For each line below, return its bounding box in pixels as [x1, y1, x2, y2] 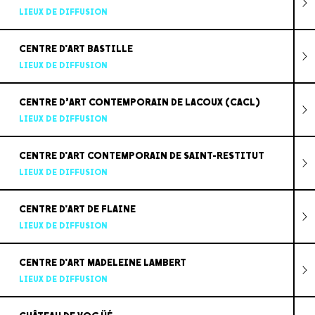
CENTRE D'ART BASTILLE [18, 42, 133, 55]
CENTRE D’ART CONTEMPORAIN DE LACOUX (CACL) [18, 96, 260, 108]
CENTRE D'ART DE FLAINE [18, 202, 136, 215]
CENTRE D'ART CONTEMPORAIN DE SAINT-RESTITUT [18, 149, 264, 162]
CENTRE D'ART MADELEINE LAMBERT [18, 256, 186, 269]
